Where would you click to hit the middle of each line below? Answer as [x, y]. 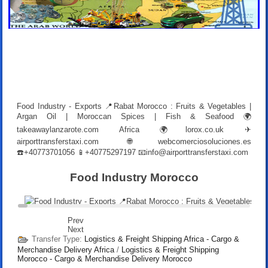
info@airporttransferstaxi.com [197, 152]
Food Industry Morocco [134, 177]
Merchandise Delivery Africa [66, 249]
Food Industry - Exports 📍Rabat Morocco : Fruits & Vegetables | [134, 106]
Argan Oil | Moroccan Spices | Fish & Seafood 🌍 [134, 116]
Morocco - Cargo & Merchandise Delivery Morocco [105, 258]
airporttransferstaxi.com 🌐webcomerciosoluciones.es [134, 141]
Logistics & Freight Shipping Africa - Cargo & [162, 239]
